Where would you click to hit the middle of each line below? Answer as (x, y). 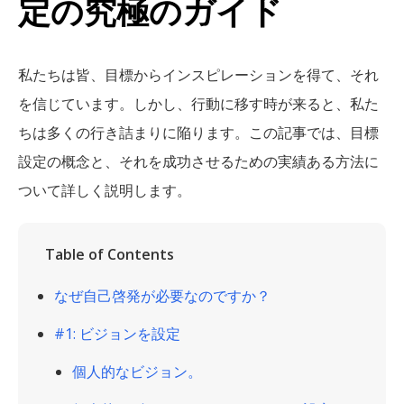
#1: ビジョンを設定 (117, 334)
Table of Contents (110, 254)
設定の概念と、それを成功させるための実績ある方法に (198, 161)
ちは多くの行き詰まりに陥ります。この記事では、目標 (198, 133)
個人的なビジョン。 (137, 372)
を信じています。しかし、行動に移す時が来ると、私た (198, 104)
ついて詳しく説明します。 (105, 190)
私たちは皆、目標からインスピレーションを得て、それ (198, 75)
